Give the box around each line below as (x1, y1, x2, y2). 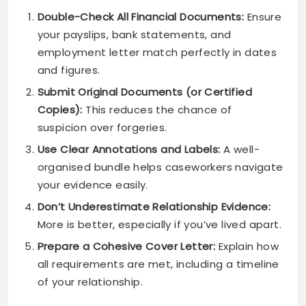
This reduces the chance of (82, 102, 232, 117)
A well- (220, 142, 260, 157)
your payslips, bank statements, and (37, 27, 232, 42)
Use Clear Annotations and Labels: (37, 142, 221, 157)
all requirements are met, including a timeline (37, 257, 279, 272)
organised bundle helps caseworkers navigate (37, 160, 283, 175)
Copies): (37, 102, 83, 117)
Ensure (244, 10, 282, 25)
